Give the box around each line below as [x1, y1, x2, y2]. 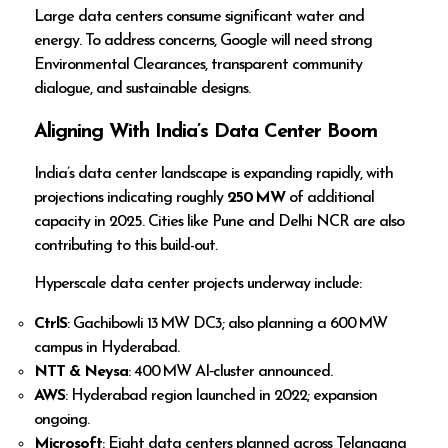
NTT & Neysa [34, 363, 129, 380]
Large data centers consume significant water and [34, 9, 365, 26]
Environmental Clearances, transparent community [34, 57, 363, 74]
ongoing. [34, 411, 90, 428]
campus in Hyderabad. [34, 339, 180, 356]
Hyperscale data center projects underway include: [34, 275, 362, 292]
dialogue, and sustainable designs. [34, 81, 251, 98]
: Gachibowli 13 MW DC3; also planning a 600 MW [67, 315, 388, 332]
